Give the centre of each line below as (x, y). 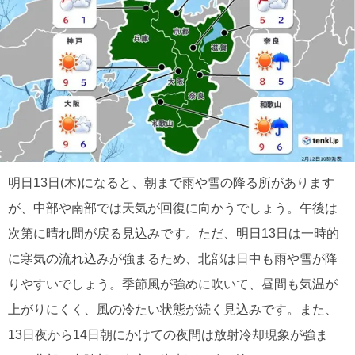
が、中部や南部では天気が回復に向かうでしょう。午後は (173, 208)
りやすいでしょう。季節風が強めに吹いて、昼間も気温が (173, 284)
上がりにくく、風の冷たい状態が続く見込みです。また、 (173, 309)
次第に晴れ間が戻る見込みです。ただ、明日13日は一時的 (174, 233)
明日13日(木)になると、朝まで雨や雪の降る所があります (171, 183)
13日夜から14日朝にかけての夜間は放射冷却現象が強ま (168, 335)
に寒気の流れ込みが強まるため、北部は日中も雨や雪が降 (173, 259)
